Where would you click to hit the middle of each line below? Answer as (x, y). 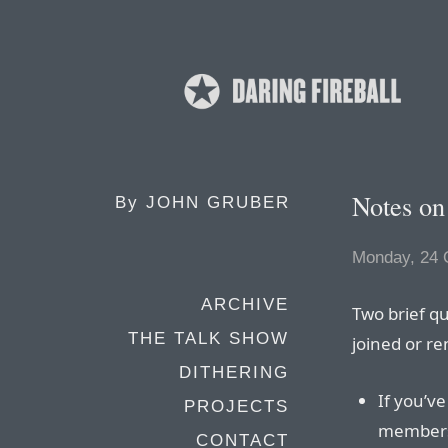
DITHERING (234, 372)
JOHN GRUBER (218, 202)
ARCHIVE (245, 304)
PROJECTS (236, 406)
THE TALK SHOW (208, 338)
